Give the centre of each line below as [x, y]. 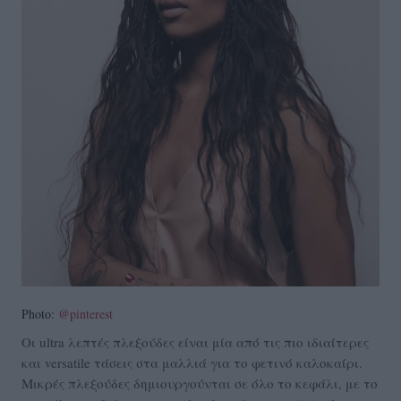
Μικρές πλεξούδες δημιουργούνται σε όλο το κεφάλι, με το [200, 384]
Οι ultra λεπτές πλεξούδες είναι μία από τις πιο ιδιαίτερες [195, 342]
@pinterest [85, 314]
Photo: [40, 314]
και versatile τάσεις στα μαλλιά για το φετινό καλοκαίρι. [192, 363]
